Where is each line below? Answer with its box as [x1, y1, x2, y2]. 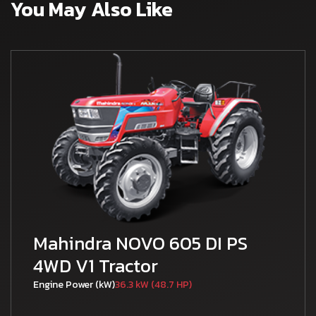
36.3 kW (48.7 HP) [115, 277, 193, 293]
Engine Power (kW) [33, 277, 116, 293]
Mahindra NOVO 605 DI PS [33, 229, 248, 257]
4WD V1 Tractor [33, 252, 159, 280]
